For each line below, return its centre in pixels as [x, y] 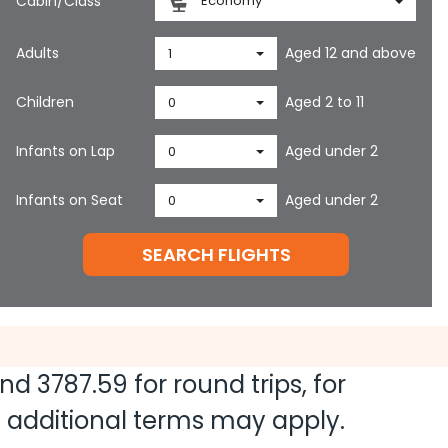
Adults [37, 53]
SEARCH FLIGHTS [216, 254]
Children [45, 102]
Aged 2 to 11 [325, 102]
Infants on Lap [65, 151]
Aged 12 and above [351, 53]
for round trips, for [237, 384]
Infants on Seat [69, 200]
